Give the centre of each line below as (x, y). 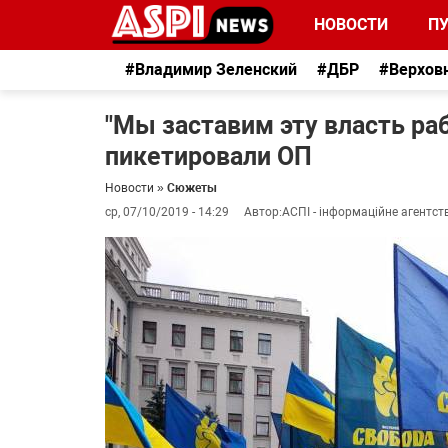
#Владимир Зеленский (211, 69)
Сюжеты (192, 188)
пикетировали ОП (208, 156)
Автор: (263, 212)
